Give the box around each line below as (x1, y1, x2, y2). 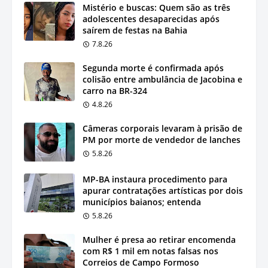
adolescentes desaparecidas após (83, 13, 220, 25)
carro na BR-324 (83, 84, 147, 96)
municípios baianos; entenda (83, 196, 201, 208)
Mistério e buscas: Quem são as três (83, 1, 230, 13)
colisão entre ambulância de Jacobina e (83, 73, 242, 85)
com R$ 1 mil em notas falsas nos (83, 245, 218, 257)
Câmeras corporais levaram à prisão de (83, 122, 242, 134)
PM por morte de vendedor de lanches (83, 133, 240, 145)
